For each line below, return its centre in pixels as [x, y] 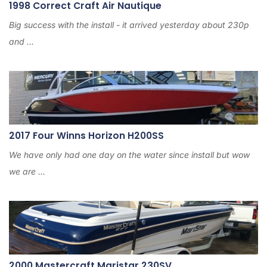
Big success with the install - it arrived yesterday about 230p [129, 24]
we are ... [27, 171]
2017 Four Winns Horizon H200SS [86, 135]
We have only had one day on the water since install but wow [129, 154]
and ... [21, 41]
